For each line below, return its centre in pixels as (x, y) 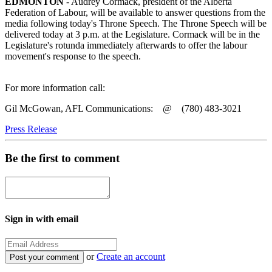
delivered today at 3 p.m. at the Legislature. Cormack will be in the (132, 34)
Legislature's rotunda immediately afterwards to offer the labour (126, 45)
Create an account (131, 256)
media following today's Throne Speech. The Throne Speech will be (136, 23)
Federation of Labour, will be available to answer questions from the (135, 12)
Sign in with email (42, 219)
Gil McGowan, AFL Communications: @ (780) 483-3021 (123, 108)
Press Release (31, 129)
